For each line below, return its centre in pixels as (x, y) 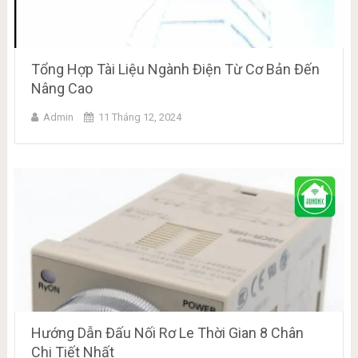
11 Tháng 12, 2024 (139, 117)
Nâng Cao (62, 89)
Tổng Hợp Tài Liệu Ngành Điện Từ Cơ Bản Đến (175, 70)
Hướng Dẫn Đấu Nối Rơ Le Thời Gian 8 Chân (167, 333)
